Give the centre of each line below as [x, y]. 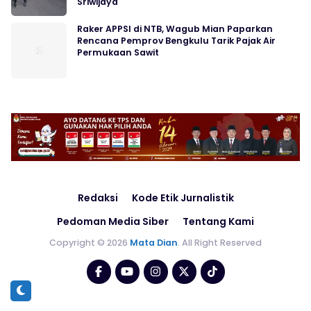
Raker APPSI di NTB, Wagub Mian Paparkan [175, 28]
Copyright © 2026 [90, 243]
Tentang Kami [218, 222]
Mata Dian [154, 243]
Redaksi [98, 198]
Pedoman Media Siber [113, 222]
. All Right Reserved [220, 243]
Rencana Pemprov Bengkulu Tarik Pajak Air [176, 40]
